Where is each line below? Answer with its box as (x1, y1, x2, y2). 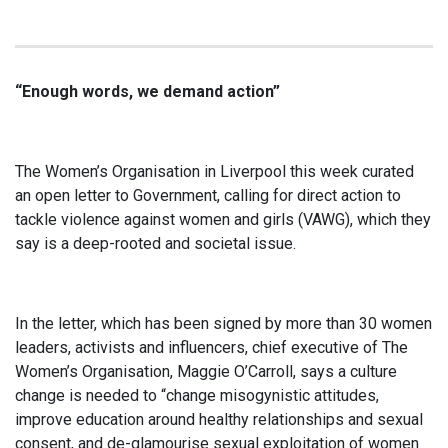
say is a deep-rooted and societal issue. (15, 234, 296, 253)
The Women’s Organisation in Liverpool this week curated (15, 162, 414, 181)
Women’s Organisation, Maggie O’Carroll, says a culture (15, 362, 397, 381)
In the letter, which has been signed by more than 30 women (15, 314, 432, 333)
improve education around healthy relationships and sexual (15, 410, 423, 429)
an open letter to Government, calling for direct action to (15, 186, 401, 205)
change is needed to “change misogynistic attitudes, (15, 386, 379, 405)
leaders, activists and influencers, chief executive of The (15, 338, 408, 357)
